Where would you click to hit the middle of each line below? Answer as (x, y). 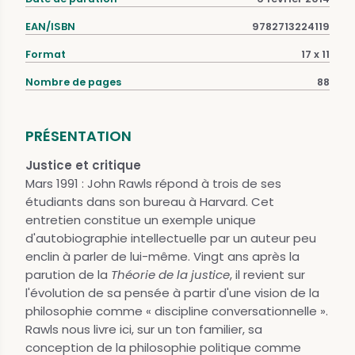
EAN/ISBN (50, 27)
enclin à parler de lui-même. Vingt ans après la (162, 257)
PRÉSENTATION (78, 136)
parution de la (68, 275)
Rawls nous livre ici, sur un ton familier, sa (144, 330)
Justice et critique (83, 166)
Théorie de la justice (170, 275)
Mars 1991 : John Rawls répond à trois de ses (153, 184)
